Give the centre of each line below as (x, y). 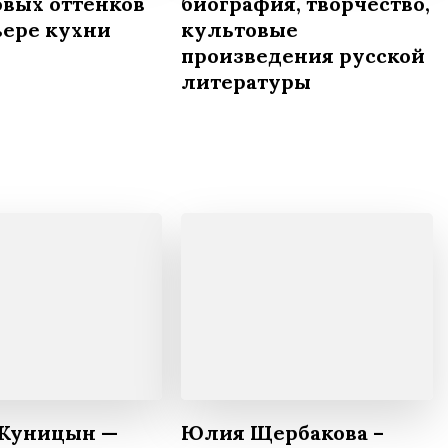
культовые (239, 30)
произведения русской (303, 56)
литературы (246, 82)
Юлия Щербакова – (282, 433)
